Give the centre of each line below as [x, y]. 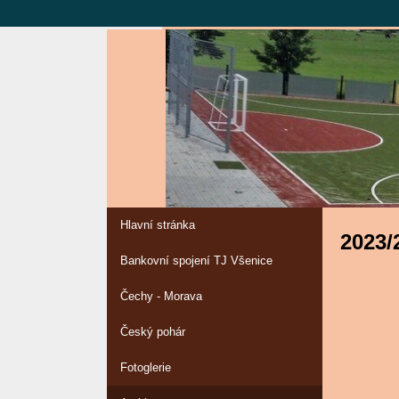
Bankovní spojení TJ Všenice [196, 261]
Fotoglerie [146, 367]
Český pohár [153, 332]
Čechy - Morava [161, 296]
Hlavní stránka [158, 225]
